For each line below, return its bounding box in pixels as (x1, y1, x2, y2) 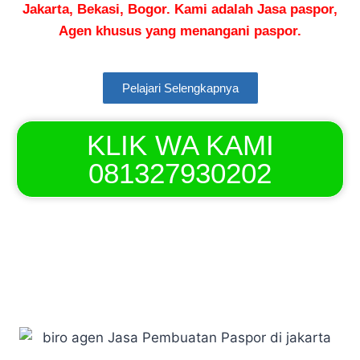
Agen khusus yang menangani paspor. (59, 23, 301, 39)
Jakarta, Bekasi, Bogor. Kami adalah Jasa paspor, (22, 2, 337, 17)
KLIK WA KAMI (86, 129, 274, 161)
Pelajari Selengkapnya (121, 81, 239, 95)
